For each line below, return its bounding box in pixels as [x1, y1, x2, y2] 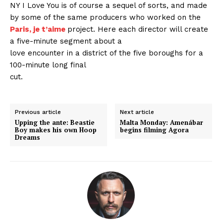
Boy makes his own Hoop [15, 125, 97, 135]
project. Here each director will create [67, 25, 208, 34]
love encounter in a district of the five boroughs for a [10, 49, 203, 58]
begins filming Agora [120, 125, 189, 135]
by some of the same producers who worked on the [10, 13, 201, 22]
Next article [120, 109, 155, 116]
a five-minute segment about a [10, 37, 122, 46]
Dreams [15, 133, 40, 142]
